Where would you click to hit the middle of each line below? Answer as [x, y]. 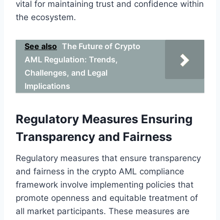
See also [41, 46]
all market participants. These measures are [103, 211]
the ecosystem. [46, 17]
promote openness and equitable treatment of [107, 198]
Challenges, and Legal [66, 72]
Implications [47, 86]
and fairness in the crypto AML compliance [100, 171]
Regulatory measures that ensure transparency [108, 158]
